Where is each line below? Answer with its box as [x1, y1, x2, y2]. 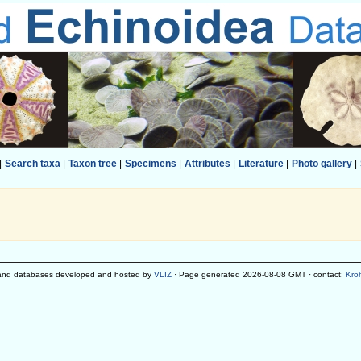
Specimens [124, 158, 176, 169]
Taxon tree [68, 158, 117, 169]
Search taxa [4, 158, 60, 169]
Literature [238, 158, 284, 169]
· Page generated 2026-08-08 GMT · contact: [172, 270, 346, 279]
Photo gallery [291, 158, 352, 169]
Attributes [184, 158, 230, 169]
